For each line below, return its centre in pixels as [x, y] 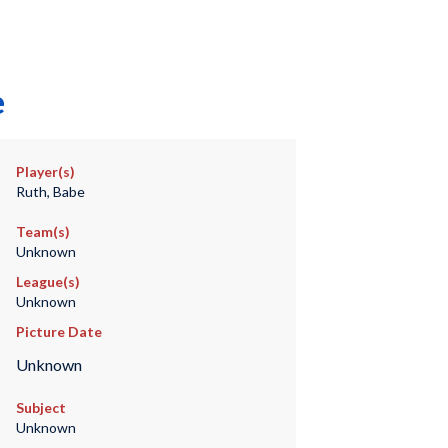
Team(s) [42, 231]
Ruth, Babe [50, 191]
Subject [40, 408]
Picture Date [58, 331]
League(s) [47, 281]
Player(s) [45, 171]
